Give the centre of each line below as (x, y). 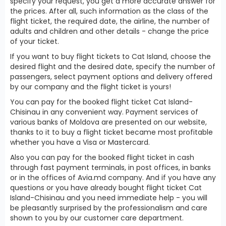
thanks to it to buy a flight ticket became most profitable (111, 132)
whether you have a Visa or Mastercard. (80, 142)
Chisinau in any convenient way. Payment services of (104, 112)
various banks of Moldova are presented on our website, (108, 122)
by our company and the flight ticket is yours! (91, 87)
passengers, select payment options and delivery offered (111, 76)
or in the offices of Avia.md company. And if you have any (113, 177)
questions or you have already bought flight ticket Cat (106, 187)
